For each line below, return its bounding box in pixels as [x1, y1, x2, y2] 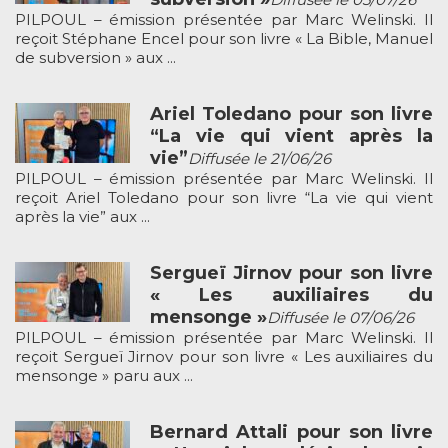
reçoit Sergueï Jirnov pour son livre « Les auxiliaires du [15, 346, 433, 366]
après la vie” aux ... [15, 206, 150, 226]
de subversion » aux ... [15, 47, 176, 67]
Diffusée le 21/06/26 [188, 148, 331, 168]
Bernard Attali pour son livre [150, 420, 433, 443]
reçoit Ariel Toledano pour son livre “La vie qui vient [15, 187, 433, 207]
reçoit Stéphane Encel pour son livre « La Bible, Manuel [15, 28, 433, 48]
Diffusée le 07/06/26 [267, 307, 414, 327]
